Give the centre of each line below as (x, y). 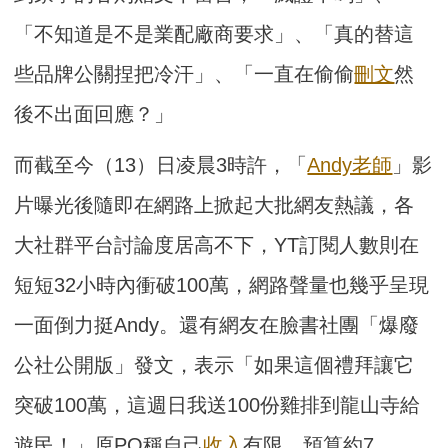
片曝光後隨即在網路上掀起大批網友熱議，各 (214, 204)
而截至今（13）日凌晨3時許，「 (161, 164)
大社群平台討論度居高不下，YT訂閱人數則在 (217, 244)
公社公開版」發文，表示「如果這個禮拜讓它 (214, 364)
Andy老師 (350, 164)
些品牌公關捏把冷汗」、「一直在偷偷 (184, 73)
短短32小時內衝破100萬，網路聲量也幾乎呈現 (222, 284)
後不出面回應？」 (94, 113)
